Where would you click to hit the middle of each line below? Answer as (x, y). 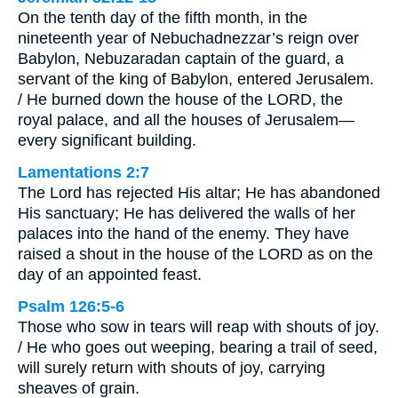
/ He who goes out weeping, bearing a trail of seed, (198, 347)
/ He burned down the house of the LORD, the (180, 99)
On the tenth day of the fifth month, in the (163, 17)
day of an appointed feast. (110, 274)
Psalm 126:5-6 (71, 306)
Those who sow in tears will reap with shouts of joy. (199, 326)
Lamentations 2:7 (84, 172)
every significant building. (107, 140)
